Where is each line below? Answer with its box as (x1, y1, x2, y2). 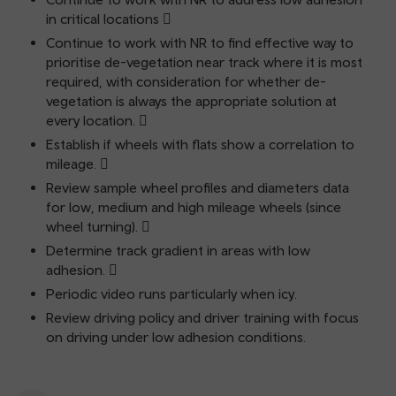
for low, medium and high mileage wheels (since (46, 199, 341, 215)
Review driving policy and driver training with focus (46, 309, 359, 325)
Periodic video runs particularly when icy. (46, 286, 297, 301)
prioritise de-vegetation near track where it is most (46, 54, 362, 70)
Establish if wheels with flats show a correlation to (46, 136, 354, 152)
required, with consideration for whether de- (46, 73, 326, 89)
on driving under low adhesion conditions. (46, 329, 306, 345)
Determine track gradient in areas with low (46, 242, 310, 258)
